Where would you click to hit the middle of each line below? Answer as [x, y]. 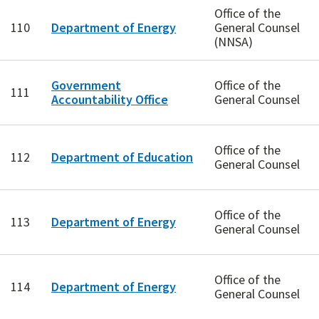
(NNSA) [234, 42]
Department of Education [122, 157]
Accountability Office [110, 100]
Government [86, 85]
